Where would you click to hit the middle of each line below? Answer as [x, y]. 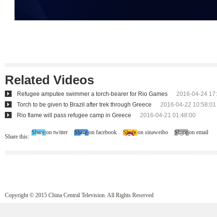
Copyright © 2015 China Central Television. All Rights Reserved [79, 195]
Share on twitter [50, 132]
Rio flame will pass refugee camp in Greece [74, 115]
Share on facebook [95, 132]
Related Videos [49, 80]
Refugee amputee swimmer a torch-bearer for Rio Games [92, 94]
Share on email [191, 132]
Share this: [17, 137]
